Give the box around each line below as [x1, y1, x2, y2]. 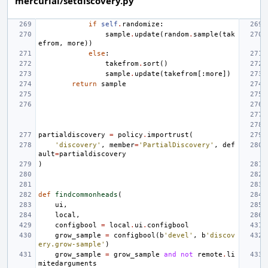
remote [197, 250, 223, 258]
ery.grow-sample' [38, 240, 105, 248]
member [109, 141, 135, 149]
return [72, 80, 97, 88]
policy [118, 130, 143, 139]
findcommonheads [55, 190, 118, 199]
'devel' [164, 231, 193, 239]
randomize [122, 20, 160, 28]
